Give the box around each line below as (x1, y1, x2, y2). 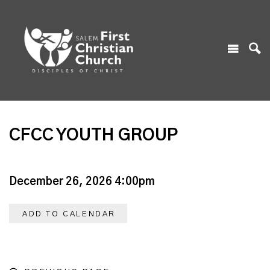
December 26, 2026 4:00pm (9, 176, 155, 187)
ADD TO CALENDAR (22, 210, 116, 218)
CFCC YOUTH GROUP (9, 127, 178, 144)
